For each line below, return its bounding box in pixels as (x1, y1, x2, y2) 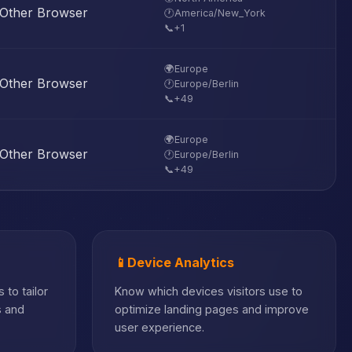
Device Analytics (127, 255, 234, 270)
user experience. (115, 321, 204, 334)
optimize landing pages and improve (115, 302, 309, 316)
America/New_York (174, 7, 266, 19)
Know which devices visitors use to (115, 284, 302, 298)
